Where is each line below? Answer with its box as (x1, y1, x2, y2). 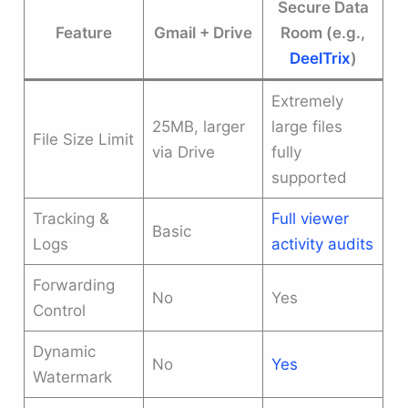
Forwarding (32, 275, 115, 294)
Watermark (32, 367, 112, 386)
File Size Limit (32, 129, 134, 148)
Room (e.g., (280, 23, 366, 42)
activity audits (270, 234, 373, 253)
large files (270, 117, 342, 136)
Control (32, 301, 86, 320)
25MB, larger (151, 117, 245, 136)
